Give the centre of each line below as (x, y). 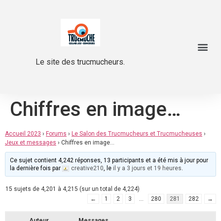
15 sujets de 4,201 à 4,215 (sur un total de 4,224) (73, 189)
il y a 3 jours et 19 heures (147, 168)
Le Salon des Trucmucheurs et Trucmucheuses (137, 134)
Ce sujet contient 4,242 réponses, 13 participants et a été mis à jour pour (109, 160)
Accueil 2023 (23, 134)
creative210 (88, 168)
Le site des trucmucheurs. (80, 62)
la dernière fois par (36, 168)
